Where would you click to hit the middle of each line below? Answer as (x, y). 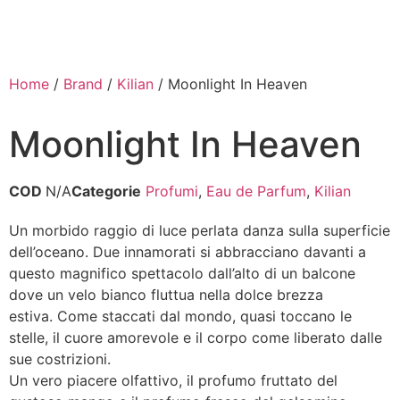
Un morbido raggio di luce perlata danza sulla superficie (200, 230)
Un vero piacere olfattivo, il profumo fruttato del (173, 380)
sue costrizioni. (60, 359)
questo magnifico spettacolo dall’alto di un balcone (182, 273)
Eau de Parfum (256, 191)
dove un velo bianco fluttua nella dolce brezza (166, 295)
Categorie (106, 191)
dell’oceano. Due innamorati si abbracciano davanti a (187, 252)
